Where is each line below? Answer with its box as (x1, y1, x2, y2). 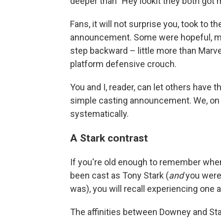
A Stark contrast (70, 131, 148, 144)
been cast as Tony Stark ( (70, 170, 169, 181)
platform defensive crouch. (70, 58, 177, 69)
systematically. (70, 108, 129, 119)
